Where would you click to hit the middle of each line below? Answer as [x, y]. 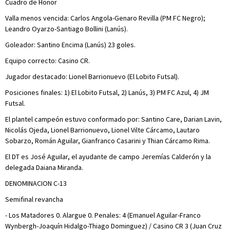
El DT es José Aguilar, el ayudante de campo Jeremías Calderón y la [108, 156]
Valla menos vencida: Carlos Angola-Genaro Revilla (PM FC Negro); [105, 18]
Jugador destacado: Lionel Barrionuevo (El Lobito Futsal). [92, 76]
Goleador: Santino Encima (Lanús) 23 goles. [70, 44]
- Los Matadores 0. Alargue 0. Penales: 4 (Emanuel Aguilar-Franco [103, 215]
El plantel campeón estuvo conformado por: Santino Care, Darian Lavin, [113, 119]
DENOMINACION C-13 [36, 183]
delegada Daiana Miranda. [44, 167]
